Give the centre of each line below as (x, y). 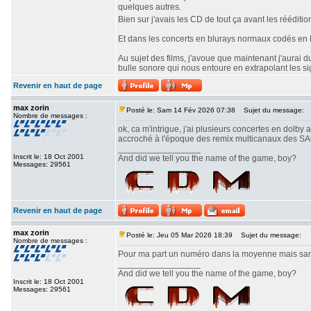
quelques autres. (150, 7)
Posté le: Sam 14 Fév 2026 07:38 (181, 110)
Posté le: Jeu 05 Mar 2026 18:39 (179, 235)
